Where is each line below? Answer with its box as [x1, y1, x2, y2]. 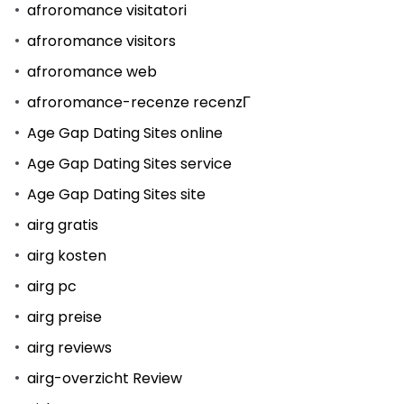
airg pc [27, 275, 77, 297]
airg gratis [27, 214, 98, 235]
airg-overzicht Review [27, 367, 182, 389]
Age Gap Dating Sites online [27, 122, 223, 143]
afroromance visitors [27, 30, 176, 51]
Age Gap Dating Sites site [27, 183, 206, 205]
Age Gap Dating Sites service [27, 152, 232, 174]
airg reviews [27, 336, 112, 358]
